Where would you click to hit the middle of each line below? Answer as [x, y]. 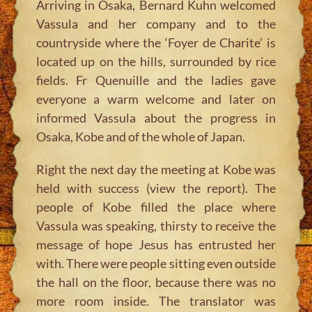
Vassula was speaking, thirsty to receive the [156, 225]
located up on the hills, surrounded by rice [156, 61]
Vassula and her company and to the [156, 23]
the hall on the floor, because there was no [156, 282]
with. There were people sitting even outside [156, 263]
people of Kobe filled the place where [156, 206]
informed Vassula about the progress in [156, 117]
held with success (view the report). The [156, 188]
